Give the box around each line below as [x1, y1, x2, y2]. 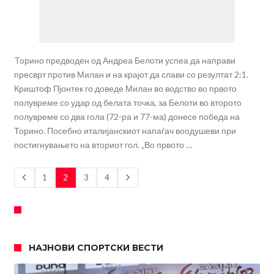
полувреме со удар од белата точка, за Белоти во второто [13, 97, 242, 108]
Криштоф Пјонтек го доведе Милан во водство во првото [13, 83, 237, 94]
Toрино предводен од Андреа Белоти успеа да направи [13, 55, 235, 66]
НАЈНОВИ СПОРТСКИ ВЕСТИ [28, 242, 163, 254]
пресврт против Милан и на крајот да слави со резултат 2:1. [13, 69, 248, 80]
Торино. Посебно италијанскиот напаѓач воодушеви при [13, 125, 236, 136]
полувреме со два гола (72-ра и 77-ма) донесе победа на [13, 111, 240, 122]
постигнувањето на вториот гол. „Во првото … [13, 139, 192, 150]
